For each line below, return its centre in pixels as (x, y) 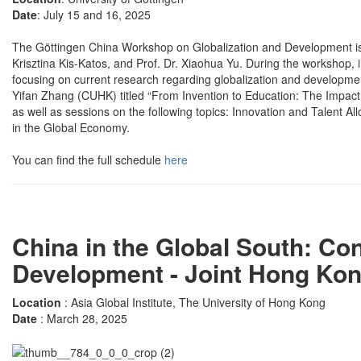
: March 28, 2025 (84, 318)
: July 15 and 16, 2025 (94, 14)
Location (38, 302)
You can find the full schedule (88, 159)
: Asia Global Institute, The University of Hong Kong (195, 302)
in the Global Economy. (71, 127)
